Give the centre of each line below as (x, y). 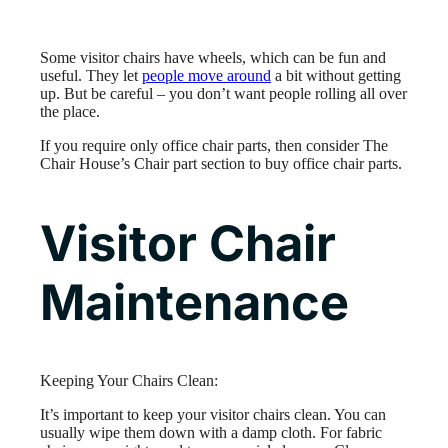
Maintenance (194, 302)
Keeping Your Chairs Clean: (129, 381)
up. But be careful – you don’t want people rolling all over (223, 94)
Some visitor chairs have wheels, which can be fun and (213, 58)
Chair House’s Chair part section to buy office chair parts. (221, 164)
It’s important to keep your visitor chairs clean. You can (213, 415)
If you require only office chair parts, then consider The (214, 146)
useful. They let (91, 76)
